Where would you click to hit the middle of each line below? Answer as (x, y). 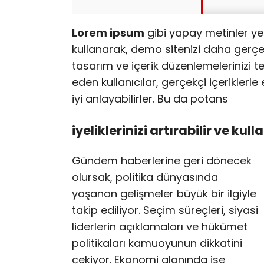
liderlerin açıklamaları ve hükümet (160, 227)
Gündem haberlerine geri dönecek (162, 161)
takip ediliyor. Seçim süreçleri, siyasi (165, 210)
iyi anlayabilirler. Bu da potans (150, 98)
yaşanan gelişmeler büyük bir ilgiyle (164, 194)
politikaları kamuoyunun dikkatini (157, 243)
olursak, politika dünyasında (145, 177)
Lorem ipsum (108, 32)
